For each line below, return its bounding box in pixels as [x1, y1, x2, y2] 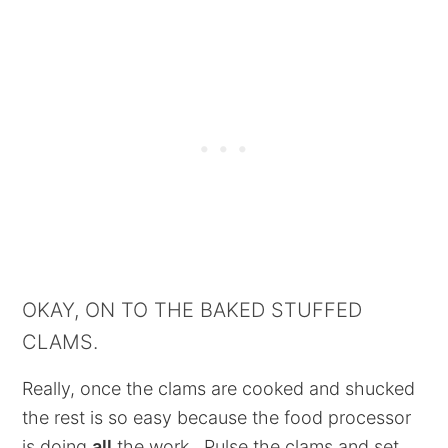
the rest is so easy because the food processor [22, 407, 412, 428]
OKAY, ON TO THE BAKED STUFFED [22, 298, 363, 322]
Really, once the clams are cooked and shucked [22, 378, 416, 399]
